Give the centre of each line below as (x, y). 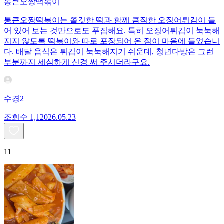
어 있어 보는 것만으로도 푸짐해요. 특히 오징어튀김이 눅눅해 (112, 31)
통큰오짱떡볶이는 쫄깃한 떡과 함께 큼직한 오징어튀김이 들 (110, 20)
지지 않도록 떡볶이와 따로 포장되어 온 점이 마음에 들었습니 (112, 41)
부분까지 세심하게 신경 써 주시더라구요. (77, 62)
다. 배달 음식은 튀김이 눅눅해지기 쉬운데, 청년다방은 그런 (109, 52)
